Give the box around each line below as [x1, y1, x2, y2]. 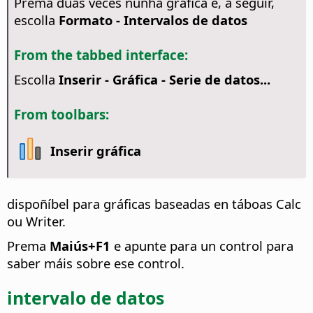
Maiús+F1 [50, 236, 110, 254]
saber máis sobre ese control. [7, 254, 184, 272]
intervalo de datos [7, 286, 164, 310]
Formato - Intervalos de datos [58, 10, 247, 29]
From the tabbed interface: [13, 45, 188, 64]
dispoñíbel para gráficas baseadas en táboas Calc [7, 194, 301, 212]
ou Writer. [7, 212, 66, 230]
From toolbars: [13, 105, 109, 124]
